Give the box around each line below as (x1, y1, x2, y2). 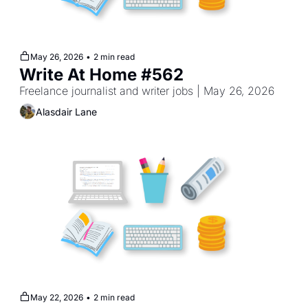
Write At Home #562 (19, 65, 184, 85)
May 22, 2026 (30, 292, 83, 303)
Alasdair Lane (36, 105, 97, 118)
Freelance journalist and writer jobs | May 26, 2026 (19, 84, 274, 98)
